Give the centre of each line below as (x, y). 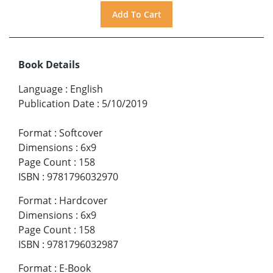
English (87, 89)
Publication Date (56, 103)
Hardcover (83, 200)
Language (41, 89)
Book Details (49, 64)
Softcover (81, 133)
